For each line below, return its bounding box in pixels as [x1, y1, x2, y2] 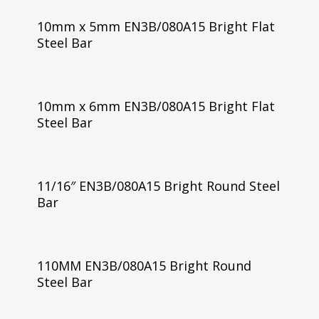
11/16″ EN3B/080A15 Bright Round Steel [36, 177, 280, 194]
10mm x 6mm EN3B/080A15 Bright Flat [36, 97, 275, 115]
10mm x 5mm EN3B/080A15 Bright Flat [36, 18, 275, 35]
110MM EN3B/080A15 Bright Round [36, 256, 251, 274]
